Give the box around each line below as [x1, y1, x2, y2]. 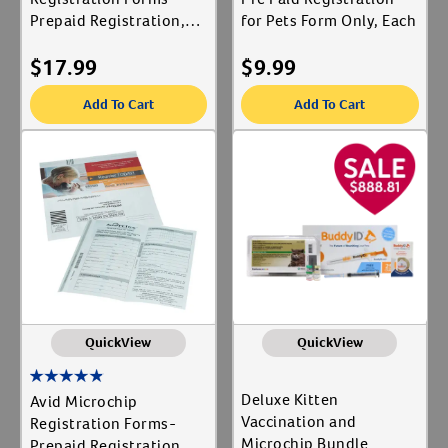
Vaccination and [241, 411, 357, 432]
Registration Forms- [29, 413, 176, 435]
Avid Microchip [29, 391, 138, 413]
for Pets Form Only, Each [241, 10, 416, 32]
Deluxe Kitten [241, 389, 339, 410]
